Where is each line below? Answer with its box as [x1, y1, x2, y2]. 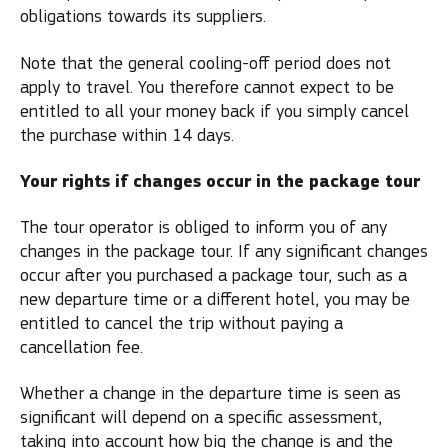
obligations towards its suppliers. [20, 6, 266, 27]
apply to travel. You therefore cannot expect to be [20, 76, 394, 98]
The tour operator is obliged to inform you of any [20, 216, 387, 238]
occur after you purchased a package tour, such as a [20, 264, 407, 286]
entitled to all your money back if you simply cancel [20, 100, 409, 122]
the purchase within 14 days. [20, 124, 234, 146]
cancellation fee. [20, 336, 143, 358]
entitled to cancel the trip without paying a [20, 312, 343, 334]
